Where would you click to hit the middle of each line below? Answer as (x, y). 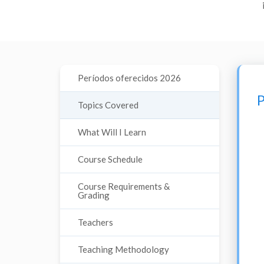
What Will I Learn (112, 132)
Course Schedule (110, 159)
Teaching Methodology (123, 249)
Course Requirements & (124, 186)
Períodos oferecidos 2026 (129, 78)
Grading (94, 195)
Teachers (95, 222)
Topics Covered (108, 105)
